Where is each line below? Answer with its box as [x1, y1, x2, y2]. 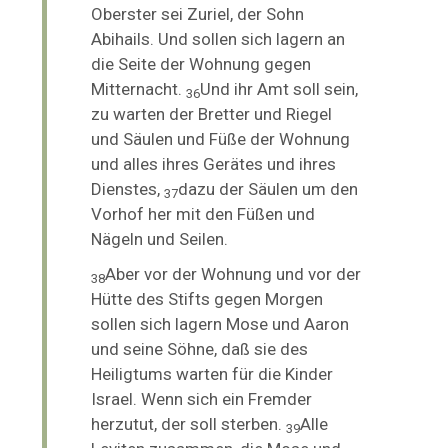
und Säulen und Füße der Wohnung [91, 128, 351, 149]
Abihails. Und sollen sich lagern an [91, 28, 346, 49]
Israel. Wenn [91, 388, 188, 409]
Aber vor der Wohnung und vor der [105, 263, 362, 284]
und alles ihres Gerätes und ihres [91, 153, 337, 174]
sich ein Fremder [187, 388, 313, 409]
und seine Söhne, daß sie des [91, 338, 309, 359]
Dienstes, [91, 178, 165, 199]
